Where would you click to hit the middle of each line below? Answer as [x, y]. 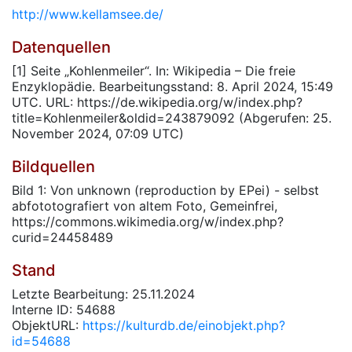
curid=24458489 [62, 237]
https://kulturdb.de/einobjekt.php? [184, 325]
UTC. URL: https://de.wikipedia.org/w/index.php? [157, 102]
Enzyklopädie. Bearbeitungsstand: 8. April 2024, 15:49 [172, 86]
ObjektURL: [47, 325]
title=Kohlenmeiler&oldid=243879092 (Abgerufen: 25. [172, 118]
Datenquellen [61, 47]
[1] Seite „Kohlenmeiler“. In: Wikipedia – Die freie [154, 71]
